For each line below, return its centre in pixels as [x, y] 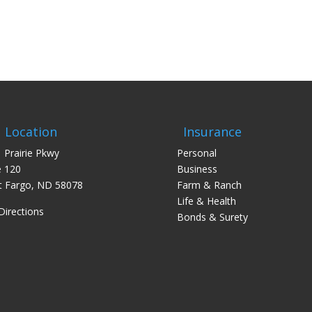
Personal [196, 153]
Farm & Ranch [209, 185]
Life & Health [206, 201]
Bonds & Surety [212, 217]
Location [31, 132]
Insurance [212, 132]
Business [197, 169]
